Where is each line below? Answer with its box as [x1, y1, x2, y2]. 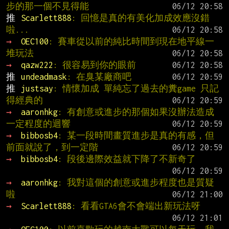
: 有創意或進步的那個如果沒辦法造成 [57, 107, 214, 117]
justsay [20, 83, 53, 93]
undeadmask [20, 72, 67, 81]
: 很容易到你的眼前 [53, 60, 136, 70]
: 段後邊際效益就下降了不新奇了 [57, 154, 196, 164]
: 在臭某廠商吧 [66, 72, 131, 81]
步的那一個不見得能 [6, 1, 89, 11]
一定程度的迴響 [6, 119, 71, 128]
